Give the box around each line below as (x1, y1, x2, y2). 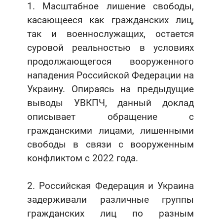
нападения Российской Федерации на (27, 70, 194, 81)
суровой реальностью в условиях (27, 42, 194, 54)
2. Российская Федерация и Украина (27, 180, 194, 192)
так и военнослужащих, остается (27, 28, 194, 40)
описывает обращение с (27, 111, 194, 123)
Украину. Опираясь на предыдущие (27, 83, 194, 95)
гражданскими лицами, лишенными (27, 125, 194, 137)
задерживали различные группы (27, 194, 194, 206)
